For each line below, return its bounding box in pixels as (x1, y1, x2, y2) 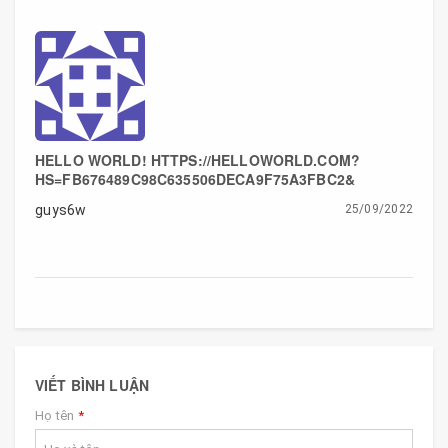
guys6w (35, 202, 87, 219)
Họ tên (35, 408, 78, 424)
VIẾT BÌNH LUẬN (35, 375, 149, 396)
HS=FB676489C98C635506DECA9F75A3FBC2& (35, 169, 356, 190)
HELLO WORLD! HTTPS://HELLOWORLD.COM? (35, 150, 361, 171)
